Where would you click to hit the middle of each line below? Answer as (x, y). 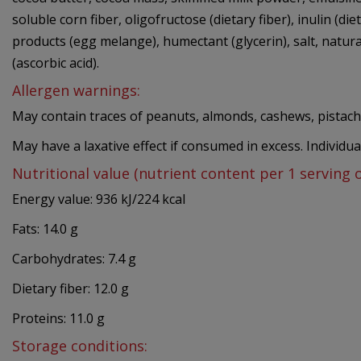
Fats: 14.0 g (45, 229)
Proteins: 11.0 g (58, 319)
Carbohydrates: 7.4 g (74, 259)
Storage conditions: (80, 346)
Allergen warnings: (76, 91)
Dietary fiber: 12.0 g (71, 289)
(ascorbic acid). (56, 63)
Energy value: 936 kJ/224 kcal (99, 199)
